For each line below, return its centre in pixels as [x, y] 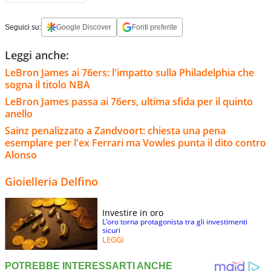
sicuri [111, 230]
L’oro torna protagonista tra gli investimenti [175, 221]
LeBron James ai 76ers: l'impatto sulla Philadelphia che [129, 72]
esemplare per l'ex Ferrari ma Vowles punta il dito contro [135, 142]
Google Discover [84, 27]
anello [19, 113]
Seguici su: [23, 27]
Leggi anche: [37, 55]
